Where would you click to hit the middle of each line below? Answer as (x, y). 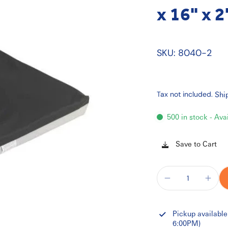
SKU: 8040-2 (184, 53)
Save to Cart (196, 144)
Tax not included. (185, 94)
